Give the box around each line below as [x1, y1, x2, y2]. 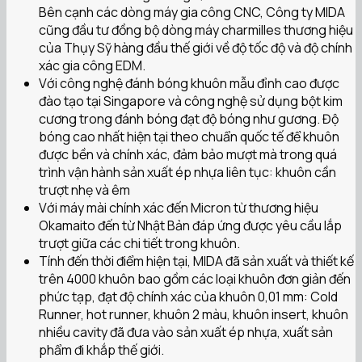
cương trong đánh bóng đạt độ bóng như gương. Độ [39, 110, 339, 128]
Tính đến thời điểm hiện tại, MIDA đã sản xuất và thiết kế [39, 252, 354, 271]
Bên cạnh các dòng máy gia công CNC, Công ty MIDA [39, 3, 345, 22]
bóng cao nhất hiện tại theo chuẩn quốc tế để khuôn [39, 128, 339, 146]
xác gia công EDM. [39, 57, 145, 75]
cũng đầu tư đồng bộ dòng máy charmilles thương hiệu [39, 21, 353, 40]
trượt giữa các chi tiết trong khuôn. [39, 234, 240, 253]
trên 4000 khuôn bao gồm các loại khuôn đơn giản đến [39, 270, 351, 288]
